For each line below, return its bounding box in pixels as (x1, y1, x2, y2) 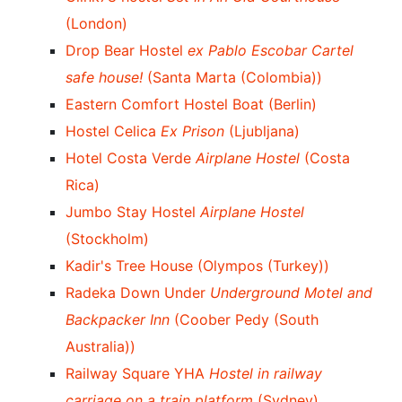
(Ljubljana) (224, 122, 300, 140)
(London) (66, 14, 127, 32)
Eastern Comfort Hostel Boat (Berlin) (66, 95, 317, 113)
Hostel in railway (209, 364, 322, 382)
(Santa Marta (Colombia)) (143, 68, 322, 86)
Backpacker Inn (66, 310, 170, 328)
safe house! (66, 68, 143, 86)
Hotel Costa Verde (66, 149, 196, 167)
